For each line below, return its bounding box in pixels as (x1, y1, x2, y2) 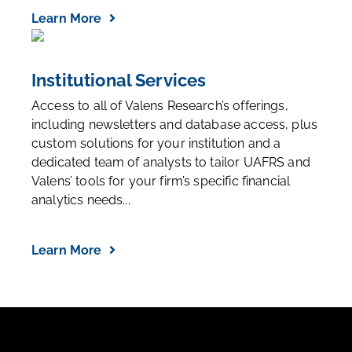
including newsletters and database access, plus (31, 117, 318, 132)
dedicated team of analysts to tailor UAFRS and (31, 155, 310, 170)
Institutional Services (31, 70, 207, 90)
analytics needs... (31, 192, 130, 207)
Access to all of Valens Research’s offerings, (31, 98, 288, 113)
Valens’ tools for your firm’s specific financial (31, 174, 291, 189)
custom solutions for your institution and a (31, 136, 281, 151)
